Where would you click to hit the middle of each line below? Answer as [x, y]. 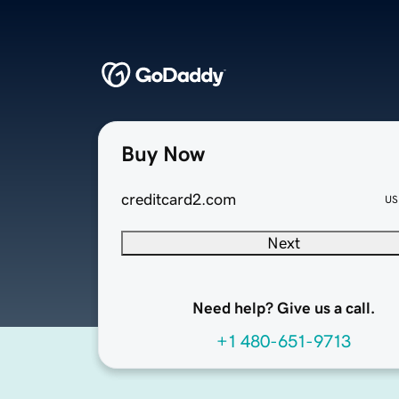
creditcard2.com [179, 200]
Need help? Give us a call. [283, 309]
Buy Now [163, 155]
